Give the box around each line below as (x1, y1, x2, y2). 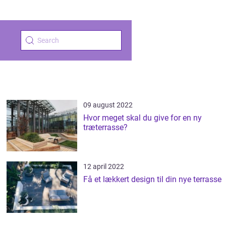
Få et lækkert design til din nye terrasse (83, 175, 222, 184)
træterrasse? (83, 123, 128, 132)
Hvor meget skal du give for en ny (83, 113, 202, 123)
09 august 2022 (83, 101, 133, 109)
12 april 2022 (83, 162, 125, 171)
